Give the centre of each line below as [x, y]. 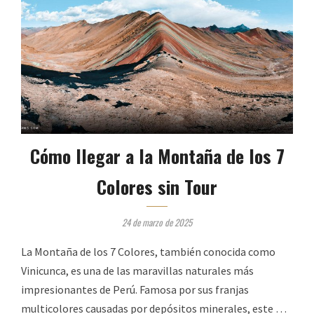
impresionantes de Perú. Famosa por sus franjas [135, 289]
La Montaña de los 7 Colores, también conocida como [148, 251]
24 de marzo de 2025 [157, 222]
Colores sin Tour [157, 186]
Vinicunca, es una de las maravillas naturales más [137, 270]
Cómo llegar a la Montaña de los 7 [157, 156]
